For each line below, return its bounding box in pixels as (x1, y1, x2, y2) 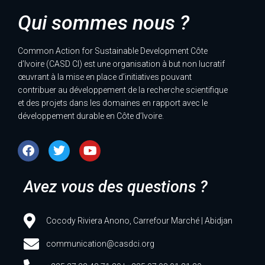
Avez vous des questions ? (24, 177, 208, 196)
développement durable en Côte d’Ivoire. (18, 111, 164, 121)
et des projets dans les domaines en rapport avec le (18, 98, 208, 108)
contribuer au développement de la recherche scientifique (18, 85, 228, 95)
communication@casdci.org (46, 238, 154, 248)
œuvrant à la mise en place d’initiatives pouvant (18, 72, 192, 82)
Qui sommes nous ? (18, 10, 189, 34)
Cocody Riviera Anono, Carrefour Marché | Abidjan (46, 215, 232, 225)
